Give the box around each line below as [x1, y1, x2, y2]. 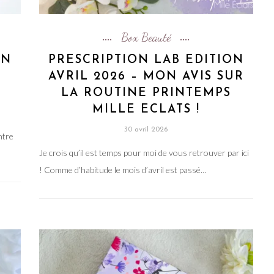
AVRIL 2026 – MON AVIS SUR [48, 70, 244, 83]
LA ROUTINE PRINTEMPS [61, 87, 231, 99]
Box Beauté [121, 29, 171, 45]
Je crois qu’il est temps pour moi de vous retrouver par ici [39, 147, 249, 158]
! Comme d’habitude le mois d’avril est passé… [39, 164, 207, 175]
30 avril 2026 [124, 125, 168, 133]
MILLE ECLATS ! [92, 103, 200, 116]
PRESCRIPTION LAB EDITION [48, 54, 244, 66]
